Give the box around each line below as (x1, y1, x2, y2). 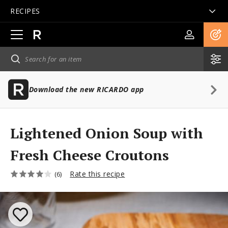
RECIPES (10, 6, 40, 16)
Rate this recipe (70, 169, 125, 179)
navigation (10, 61, 44, 70)
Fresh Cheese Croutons (10, 146, 169, 164)
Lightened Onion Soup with (10, 124, 203, 142)
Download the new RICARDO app (28, 84, 144, 94)
